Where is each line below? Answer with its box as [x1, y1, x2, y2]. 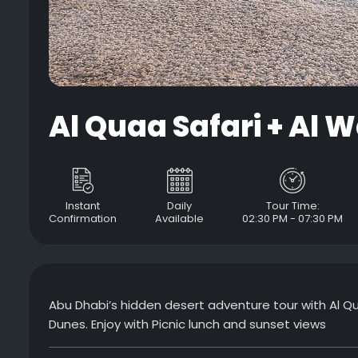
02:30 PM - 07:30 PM [242, 211, 343, 226]
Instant [66, 198, 100, 213]
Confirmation [49, 211, 117, 226]
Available [155, 211, 204, 226]
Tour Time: [265, 198, 320, 213]
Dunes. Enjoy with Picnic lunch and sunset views [49, 316, 326, 332]
